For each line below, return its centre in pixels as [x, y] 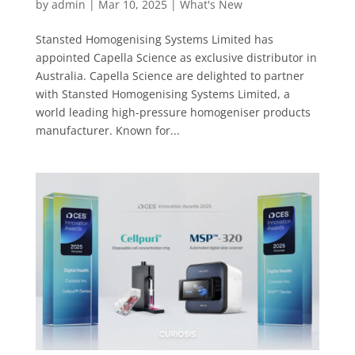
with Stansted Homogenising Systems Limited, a [162, 94]
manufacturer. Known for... [107, 130]
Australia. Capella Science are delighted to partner [170, 75]
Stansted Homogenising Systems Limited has [154, 39]
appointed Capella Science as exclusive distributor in [176, 57]
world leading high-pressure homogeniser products [173, 112]
